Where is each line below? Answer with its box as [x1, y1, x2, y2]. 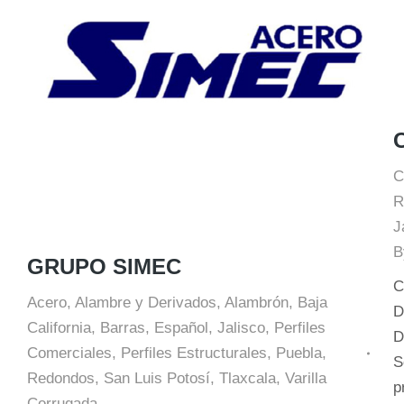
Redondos [27, 370, 95, 387]
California [27, 319, 91, 336]
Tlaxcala [219, 370, 276, 387]
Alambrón [225, 294, 289, 311]
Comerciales [27, 344, 112, 362]
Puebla [276, 344, 322, 362]
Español [154, 319, 208, 336]
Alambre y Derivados [75, 294, 216, 311]
